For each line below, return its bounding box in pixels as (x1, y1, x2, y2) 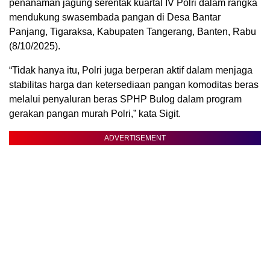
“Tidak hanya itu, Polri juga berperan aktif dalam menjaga (9, 64, 253, 75)
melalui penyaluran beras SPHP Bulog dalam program (9, 93, 242, 104)
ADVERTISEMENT (104, 133, 166, 142)
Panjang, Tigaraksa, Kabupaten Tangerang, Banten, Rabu (9, 26, 256, 37)
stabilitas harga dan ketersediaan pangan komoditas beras (9, 79, 259, 90)
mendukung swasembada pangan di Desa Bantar (9, 11, 221, 22)
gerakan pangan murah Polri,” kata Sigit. (9, 108, 181, 119)
